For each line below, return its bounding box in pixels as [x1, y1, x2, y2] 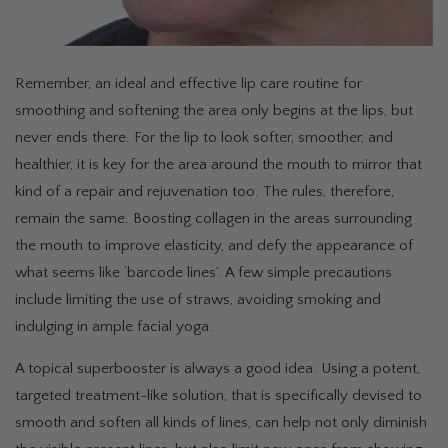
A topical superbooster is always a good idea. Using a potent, [15, 360, 420, 378]
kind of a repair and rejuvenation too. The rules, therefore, [15, 183, 394, 201]
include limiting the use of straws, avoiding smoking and [15, 291, 381, 309]
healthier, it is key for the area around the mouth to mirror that [15, 156, 422, 174]
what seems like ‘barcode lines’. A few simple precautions [15, 264, 392, 282]
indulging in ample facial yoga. [15, 318, 217, 336]
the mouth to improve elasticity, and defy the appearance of [15, 237, 413, 255]
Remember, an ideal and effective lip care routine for [15, 75, 362, 93]
